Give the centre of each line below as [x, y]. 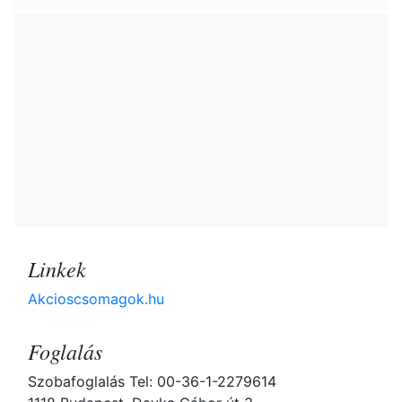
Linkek [57, 269]
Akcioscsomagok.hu [96, 299]
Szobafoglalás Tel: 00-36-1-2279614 [152, 382]
